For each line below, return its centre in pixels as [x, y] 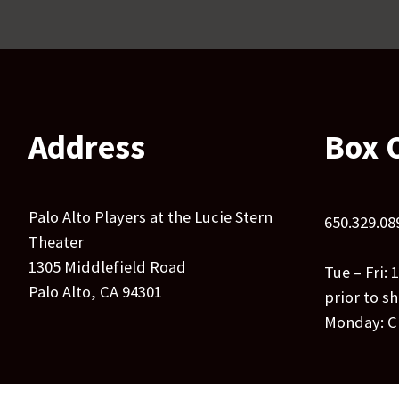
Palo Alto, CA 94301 [95, 292]
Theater [56, 242]
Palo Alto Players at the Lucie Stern [151, 217]
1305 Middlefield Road [107, 267]
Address [87, 146]
